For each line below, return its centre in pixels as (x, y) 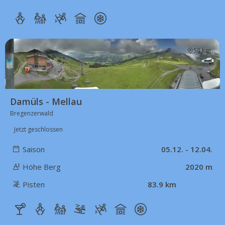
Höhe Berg (42, 166)
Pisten (34, 184)
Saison (34, 149)
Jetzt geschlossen (38, 129)
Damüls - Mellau (46, 101)
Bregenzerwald (32, 113)
